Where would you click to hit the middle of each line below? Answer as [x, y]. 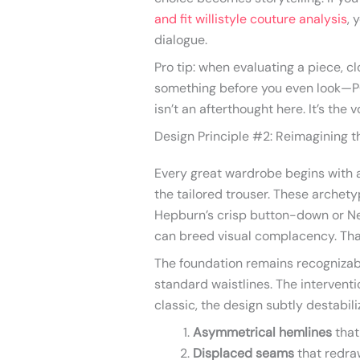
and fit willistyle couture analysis [251, 19]
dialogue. [181, 40]
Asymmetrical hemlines [262, 333]
